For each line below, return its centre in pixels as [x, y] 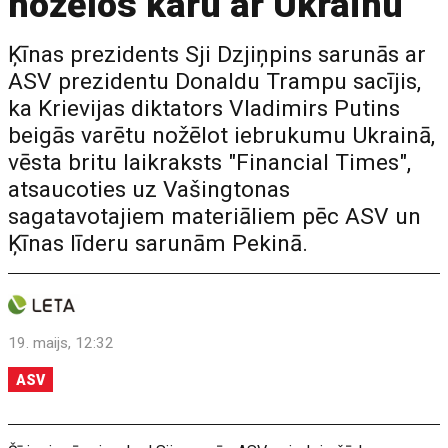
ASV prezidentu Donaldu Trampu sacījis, [215, 81]
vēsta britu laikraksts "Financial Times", [210, 162]
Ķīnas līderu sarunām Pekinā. [158, 243]
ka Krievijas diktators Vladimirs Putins [204, 108]
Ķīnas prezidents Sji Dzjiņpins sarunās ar [217, 54]
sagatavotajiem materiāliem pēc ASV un [215, 216]
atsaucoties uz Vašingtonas [149, 189]
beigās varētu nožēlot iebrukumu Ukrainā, [222, 135]
